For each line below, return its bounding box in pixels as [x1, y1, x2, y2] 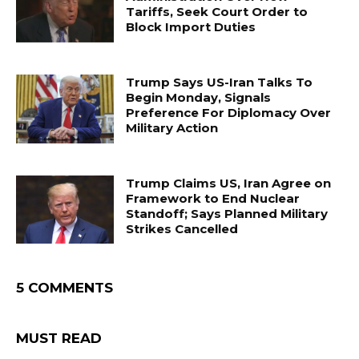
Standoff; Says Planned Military [126, 205, 329, 221]
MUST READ [16, 330, 102, 347]
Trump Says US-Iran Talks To [126, 74, 313, 90]
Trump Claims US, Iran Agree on [126, 175, 332, 191]
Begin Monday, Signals [126, 89, 272, 105]
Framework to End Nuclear [126, 190, 301, 206]
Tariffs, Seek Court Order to [126, 4, 309, 20]
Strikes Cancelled [126, 220, 239, 236]
